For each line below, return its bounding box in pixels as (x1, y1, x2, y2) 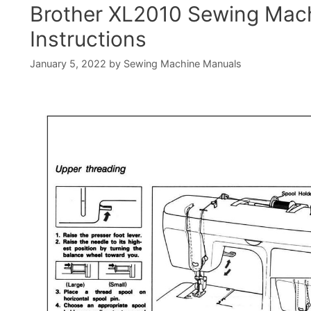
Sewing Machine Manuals (124, 58, 242, 70)
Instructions (30, 26, 146, 51)
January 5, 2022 (30, 58, 106, 70)
